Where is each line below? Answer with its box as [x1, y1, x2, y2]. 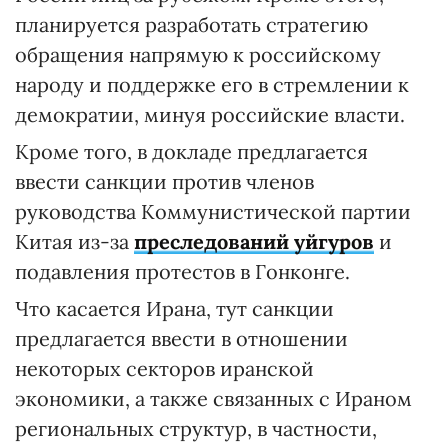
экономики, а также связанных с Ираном [15, 386, 412, 411]
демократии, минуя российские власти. [15, 102, 405, 127]
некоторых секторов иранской [15, 356, 314, 381]
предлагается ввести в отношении [15, 326, 348, 351]
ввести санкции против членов [15, 169, 314, 194]
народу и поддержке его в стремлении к [15, 72, 409, 97]
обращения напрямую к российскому [15, 42, 381, 67]
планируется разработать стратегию [15, 12, 368, 37]
